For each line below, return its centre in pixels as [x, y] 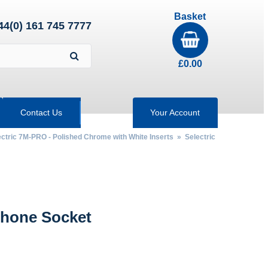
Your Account [175, 112]
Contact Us [42, 112]
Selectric [200, 137]
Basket [190, 16]
